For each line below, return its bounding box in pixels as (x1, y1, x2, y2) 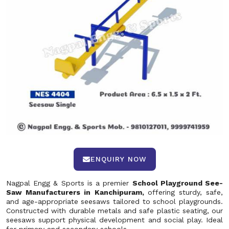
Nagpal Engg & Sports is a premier (6, 179, 132, 187)
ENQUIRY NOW (90, 155, 147, 163)
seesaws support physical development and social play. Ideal (6, 216, 223, 224)
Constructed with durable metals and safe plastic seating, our (6, 207, 223, 215)
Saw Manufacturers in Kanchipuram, (6, 188, 148, 196)
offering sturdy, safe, (147, 188, 223, 196)
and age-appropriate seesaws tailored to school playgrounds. (6, 197, 223, 205)
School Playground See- (132, 179, 223, 187)
